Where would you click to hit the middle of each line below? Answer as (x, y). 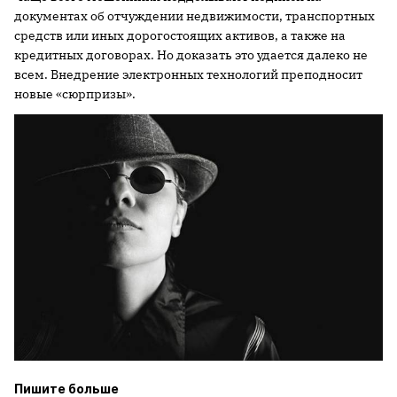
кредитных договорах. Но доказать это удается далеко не (191, 55)
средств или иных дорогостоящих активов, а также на (180, 35)
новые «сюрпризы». (75, 94)
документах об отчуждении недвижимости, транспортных (195, 16)
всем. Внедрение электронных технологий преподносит (188, 74)
